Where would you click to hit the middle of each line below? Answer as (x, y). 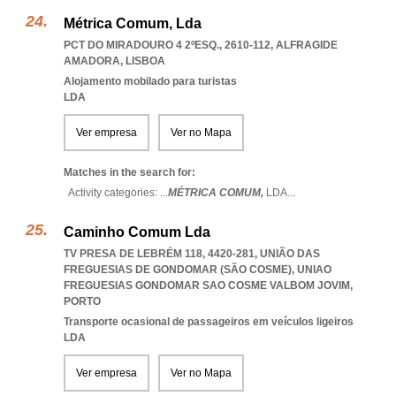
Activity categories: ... (118, 193)
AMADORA (92, 61)
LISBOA (145, 61)
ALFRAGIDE (307, 45)
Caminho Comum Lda (137, 232)
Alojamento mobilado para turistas (150, 81)
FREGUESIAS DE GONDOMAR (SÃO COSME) (178, 270)
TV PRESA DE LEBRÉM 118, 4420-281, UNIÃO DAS (192, 254)
